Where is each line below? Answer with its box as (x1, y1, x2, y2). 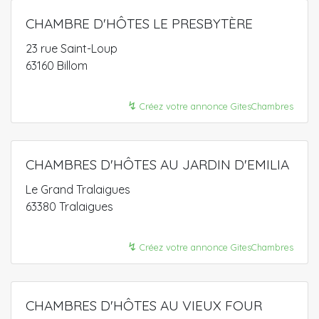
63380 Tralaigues (26, 199, 113, 214)
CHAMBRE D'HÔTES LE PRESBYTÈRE (26, 15, 253, 32)
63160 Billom (26, 58, 88, 73)
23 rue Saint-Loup (26, 41, 117, 56)
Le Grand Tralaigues (26, 182, 130, 197)
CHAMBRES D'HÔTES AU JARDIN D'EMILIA (26, 156, 289, 173)
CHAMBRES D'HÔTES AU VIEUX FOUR (26, 297, 262, 314)
